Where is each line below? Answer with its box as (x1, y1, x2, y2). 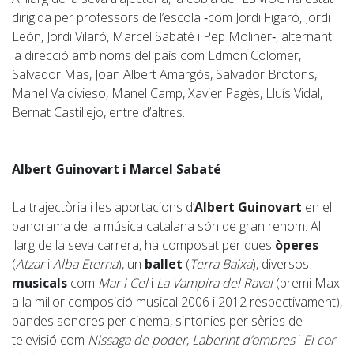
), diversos (252, 255, 309, 273)
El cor (303, 331, 335, 349)
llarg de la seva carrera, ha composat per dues (12, 236, 275, 254)
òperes (275, 236, 318, 254)
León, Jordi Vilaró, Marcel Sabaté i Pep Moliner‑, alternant (12, 28, 332, 46)
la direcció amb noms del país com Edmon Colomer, (12, 47, 301, 65)
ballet (145, 255, 186, 273)
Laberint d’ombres (192, 331, 295, 349)
